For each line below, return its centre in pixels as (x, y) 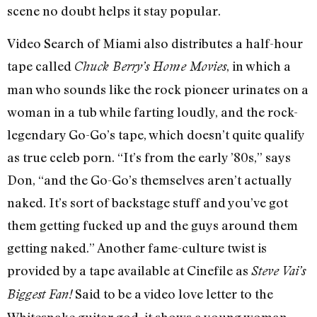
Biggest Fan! (40, 294)
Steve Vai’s (278, 270)
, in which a (259, 65)
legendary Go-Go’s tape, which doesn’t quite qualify (156, 134)
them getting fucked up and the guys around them (152, 225)
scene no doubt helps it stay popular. (114, 10)
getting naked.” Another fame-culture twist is (137, 247)
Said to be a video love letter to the (173, 293)
